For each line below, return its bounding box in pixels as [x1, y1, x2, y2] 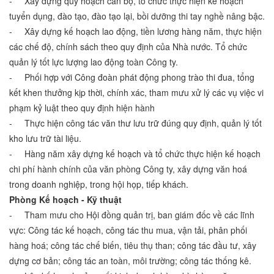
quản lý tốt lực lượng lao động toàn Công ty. [9, 56, 178, 68]
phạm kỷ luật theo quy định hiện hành [9, 102, 155, 114]
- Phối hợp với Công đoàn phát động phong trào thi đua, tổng [9, 71, 254, 84]
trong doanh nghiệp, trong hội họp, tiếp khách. [9, 178, 188, 191]
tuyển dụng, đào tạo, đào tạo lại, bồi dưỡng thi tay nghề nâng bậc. [9, 10, 265, 23]
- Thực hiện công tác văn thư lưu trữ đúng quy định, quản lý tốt [9, 117, 262, 130]
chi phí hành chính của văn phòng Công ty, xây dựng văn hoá [9, 163, 247, 176]
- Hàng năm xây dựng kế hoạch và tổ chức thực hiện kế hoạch [9, 147, 261, 160]
